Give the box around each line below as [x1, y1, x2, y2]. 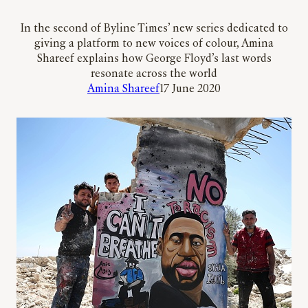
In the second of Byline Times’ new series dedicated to [20, 23, 288, 35]
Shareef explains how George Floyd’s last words [36, 54, 272, 65]
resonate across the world [91, 69, 217, 80]
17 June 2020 [159, 84, 221, 96]
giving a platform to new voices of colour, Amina [34, 38, 274, 50]
